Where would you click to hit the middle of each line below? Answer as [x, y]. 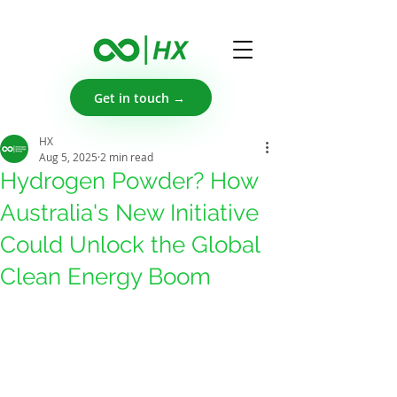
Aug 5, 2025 [68, 157]
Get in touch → [139, 97]
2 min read [127, 157]
